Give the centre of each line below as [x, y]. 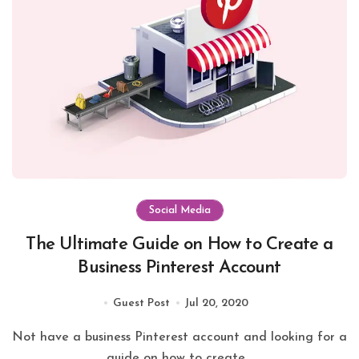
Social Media [179, 210]
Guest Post [141, 303]
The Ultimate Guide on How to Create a [179, 244]
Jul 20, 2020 [216, 303]
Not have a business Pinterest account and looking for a [18, 337]
